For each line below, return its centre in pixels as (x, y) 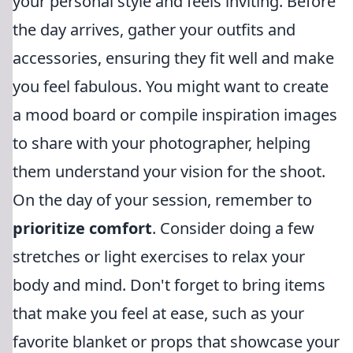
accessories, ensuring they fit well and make (173, 58)
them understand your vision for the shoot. (169, 171)
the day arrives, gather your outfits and (154, 30)
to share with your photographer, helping (162, 143)
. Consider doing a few (233, 228)
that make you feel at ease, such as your (158, 313)
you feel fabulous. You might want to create (171, 86)
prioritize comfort (82, 228)
